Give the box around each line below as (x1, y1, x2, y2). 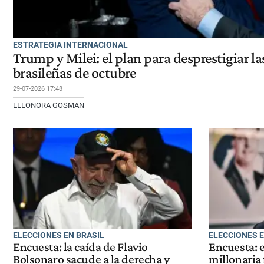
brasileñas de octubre (13, 64, 136, 81)
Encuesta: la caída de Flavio (13, 240, 148, 255)
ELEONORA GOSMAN (13, 100, 84, 110)
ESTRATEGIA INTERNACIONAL (13, 39, 128, 49)
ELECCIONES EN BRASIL (13, 230, 104, 240)
